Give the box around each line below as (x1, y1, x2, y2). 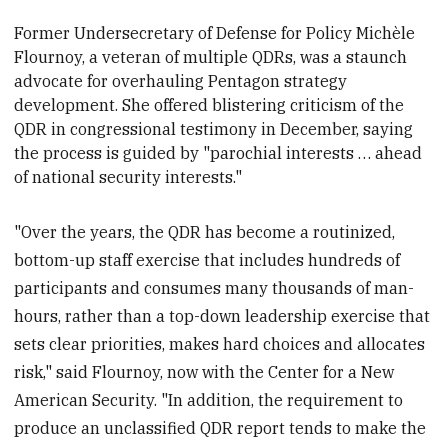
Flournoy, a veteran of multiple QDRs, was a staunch (14, 46, 408, 67)
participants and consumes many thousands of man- (14, 277, 415, 298)
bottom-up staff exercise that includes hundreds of (14, 249, 401, 270)
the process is (14, 142, 124, 163)
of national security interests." (14, 166, 243, 187)
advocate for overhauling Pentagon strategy (14, 70, 348, 91)
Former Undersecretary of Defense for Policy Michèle (14, 22, 416, 43)
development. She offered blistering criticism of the (14, 94, 405, 115)
